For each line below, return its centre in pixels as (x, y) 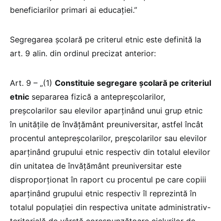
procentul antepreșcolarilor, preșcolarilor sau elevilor (108, 138)
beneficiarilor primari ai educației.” (74, 10)
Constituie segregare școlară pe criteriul (133, 83)
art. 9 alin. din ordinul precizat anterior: (83, 53)
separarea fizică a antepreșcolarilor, (97, 96)
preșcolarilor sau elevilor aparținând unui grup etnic (106, 110)
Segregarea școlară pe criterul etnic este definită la (106, 39)
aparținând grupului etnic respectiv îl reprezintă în (103, 193)
